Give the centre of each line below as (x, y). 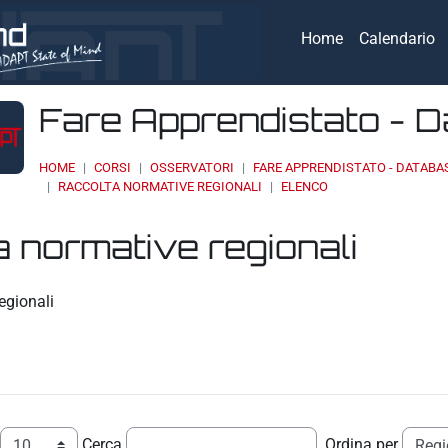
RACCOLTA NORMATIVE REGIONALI (160, 186)
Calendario (397, 38)
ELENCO (305, 186)
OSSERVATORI (192, 167)
